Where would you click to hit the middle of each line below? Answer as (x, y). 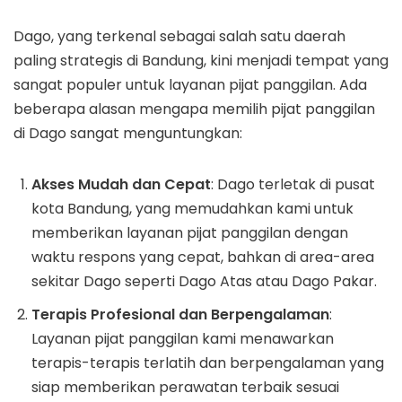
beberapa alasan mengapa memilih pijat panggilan (194, 109)
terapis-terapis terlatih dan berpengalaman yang (208, 363)
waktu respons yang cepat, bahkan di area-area (203, 257)
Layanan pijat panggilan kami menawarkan (183, 339)
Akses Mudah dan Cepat (121, 184)
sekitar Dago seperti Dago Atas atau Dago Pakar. (204, 281)
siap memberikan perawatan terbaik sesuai (185, 387)
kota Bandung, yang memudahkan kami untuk (192, 209)
